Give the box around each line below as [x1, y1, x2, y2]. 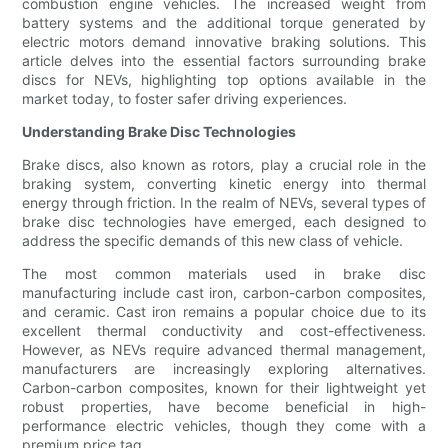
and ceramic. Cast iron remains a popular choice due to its [22, 303, 426, 321]
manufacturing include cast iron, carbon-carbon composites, [22, 284, 426, 302]
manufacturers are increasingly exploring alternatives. [22, 360, 426, 378]
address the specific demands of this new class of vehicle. [22, 232, 404, 250]
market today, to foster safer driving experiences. [22, 90, 348, 108]
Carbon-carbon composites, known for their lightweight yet [22, 379, 426, 397]
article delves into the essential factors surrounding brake [22, 52, 426, 70]
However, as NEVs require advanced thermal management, [22, 341, 426, 359]
